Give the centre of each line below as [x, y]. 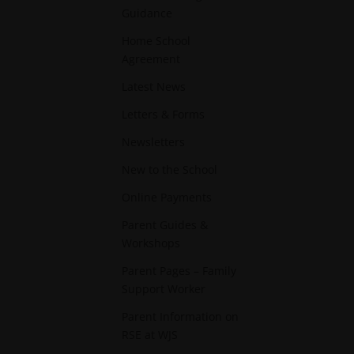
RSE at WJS [150, 335]
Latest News [154, 87]
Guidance [147, 13]
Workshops [151, 243]
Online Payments [167, 197]
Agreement [151, 59]
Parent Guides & [165, 225]
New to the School [170, 169]
